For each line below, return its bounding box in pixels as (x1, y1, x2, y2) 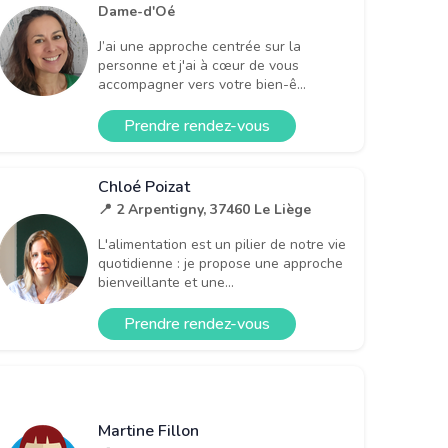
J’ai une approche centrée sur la (98, 36, 301, 56)
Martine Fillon (98, 419, 199, 442)
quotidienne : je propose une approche (98, 253, 343, 273)
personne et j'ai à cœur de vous (98, 55, 299, 75)
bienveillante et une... (98, 272, 234, 292)
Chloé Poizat (98, 175, 190, 198)
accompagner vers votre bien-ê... (98, 74, 306, 94)
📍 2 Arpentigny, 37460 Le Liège (98, 199, 311, 219)
